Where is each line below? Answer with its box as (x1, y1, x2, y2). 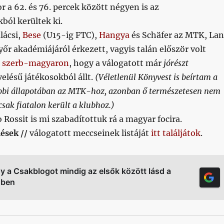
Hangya (98, 30, 129, 40)
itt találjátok (150, 128, 200, 138)
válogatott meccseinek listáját (27, 128, 151, 138)
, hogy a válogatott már (68, 58, 163, 68)
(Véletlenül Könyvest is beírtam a (94, 72, 217, 82)
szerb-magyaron (1, 58, 69, 68)
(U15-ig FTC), (40, 30, 99, 40)
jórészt (163, 58, 188, 68)
